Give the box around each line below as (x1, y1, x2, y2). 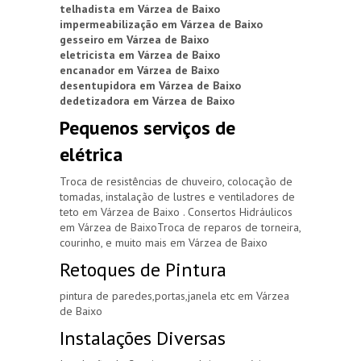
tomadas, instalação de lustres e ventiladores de (60, 189, 295, 204)
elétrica (60, 142, 122, 168)
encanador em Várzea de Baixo (60, 63, 219, 78)
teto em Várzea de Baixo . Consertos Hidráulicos (60, 204, 293, 219)
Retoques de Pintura (60, 256, 226, 282)
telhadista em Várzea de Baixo (60, 2, 220, 17)
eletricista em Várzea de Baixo (60, 48, 220, 63)
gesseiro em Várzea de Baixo (60, 32, 209, 48)
